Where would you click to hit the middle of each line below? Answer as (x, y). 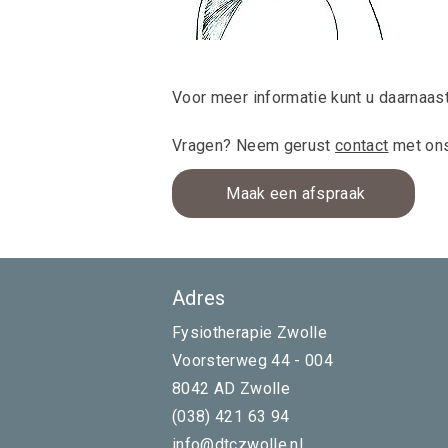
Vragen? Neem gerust (254, 145)
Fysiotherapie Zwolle (250, 332)
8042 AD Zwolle (231, 388)
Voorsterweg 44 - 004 (253, 360)
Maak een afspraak (294, 193)
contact (362, 145)
